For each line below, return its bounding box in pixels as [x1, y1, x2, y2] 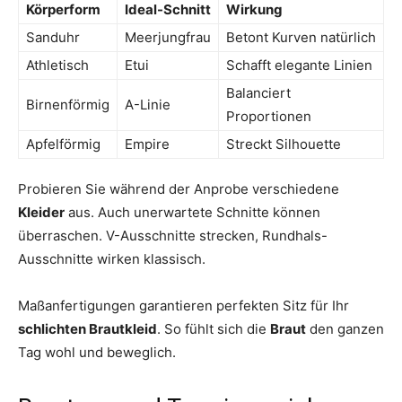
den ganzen [306, 319, 384, 337]
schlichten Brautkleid [18, 319, 157, 337]
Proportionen [226, 107, 311, 125]
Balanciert [226, 83, 291, 101]
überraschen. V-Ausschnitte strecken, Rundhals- [18, 226, 328, 244]
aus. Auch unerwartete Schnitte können [65, 203, 320, 221]
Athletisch [26, 56, 89, 74]
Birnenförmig [26, 95, 109, 113]
